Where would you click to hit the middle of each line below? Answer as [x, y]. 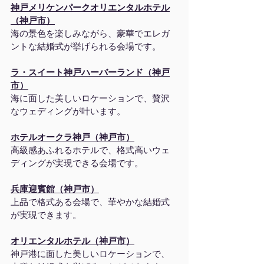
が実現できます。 [46, 215]
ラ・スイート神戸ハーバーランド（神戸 [90, 72]
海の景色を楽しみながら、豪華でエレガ [90, 34]
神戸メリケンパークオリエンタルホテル [90, 8]
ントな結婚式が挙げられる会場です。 [86, 47]
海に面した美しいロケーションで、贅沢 [90, 98]
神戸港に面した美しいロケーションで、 [90, 254]
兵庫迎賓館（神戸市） [55, 189]
